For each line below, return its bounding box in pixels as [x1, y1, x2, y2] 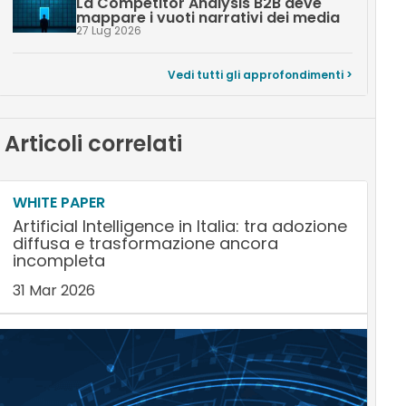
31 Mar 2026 [12, 280, 95, 302]
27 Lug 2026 [75, 23, 141, 39]
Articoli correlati [4, 129, 182, 159]
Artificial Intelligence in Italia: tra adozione [12, 215, 347, 238]
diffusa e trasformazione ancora [12, 232, 278, 256]
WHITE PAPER [12, 192, 105, 214]
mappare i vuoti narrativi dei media [75, 7, 340, 29]
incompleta [12, 249, 105, 273]
